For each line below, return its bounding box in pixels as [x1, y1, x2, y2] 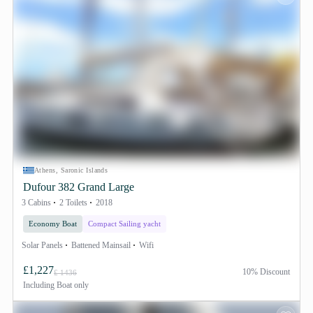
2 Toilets [59, 198, 87, 208]
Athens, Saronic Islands [34, 166, 108, 174]
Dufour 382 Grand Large [23, 181, 134, 193]
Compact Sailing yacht [88, 219, 161, 228]
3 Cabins [22, 198, 51, 208]
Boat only [54, 280, 89, 290]
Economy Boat [29, 219, 77, 228]
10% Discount [242, 267, 290, 277]
